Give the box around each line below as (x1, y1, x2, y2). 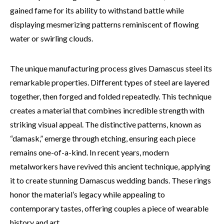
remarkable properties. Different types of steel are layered (10, 77, 209, 87)
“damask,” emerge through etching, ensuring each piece (10, 133, 195, 143)
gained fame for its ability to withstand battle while (10, 5, 184, 15)
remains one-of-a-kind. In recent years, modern (10, 147, 169, 157)
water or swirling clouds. (10, 33, 93, 43)
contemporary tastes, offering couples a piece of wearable (10, 203, 208, 213)
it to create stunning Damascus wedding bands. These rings (10, 175, 211, 185)
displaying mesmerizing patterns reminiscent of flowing (10, 19, 199, 29)
